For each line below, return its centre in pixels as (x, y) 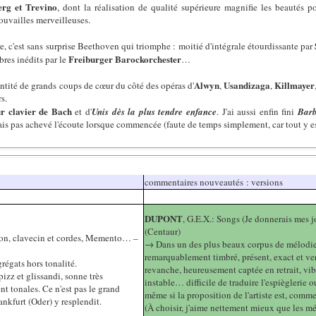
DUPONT (164, 219)
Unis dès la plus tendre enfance (154, 111)
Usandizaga (247, 85)
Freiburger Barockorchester (125, 59)
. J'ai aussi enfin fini (257, 111)
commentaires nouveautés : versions (214, 182)
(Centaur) (163, 232)
